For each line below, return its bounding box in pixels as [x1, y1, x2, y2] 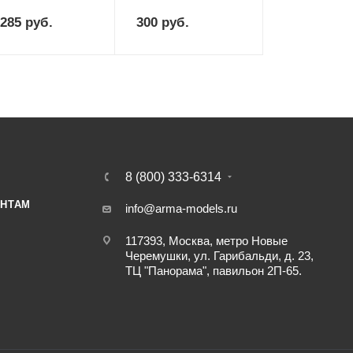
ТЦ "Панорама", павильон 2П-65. [125, 264, 303, 277]
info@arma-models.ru [125, 202, 238, 215]
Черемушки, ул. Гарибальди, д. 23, [125, 249, 314, 262]
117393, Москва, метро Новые [125, 234, 288, 247]
